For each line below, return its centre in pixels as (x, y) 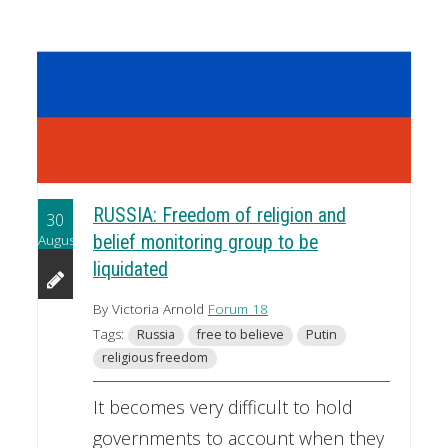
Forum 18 (237, 309)
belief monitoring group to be (205, 243)
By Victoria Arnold (150, 309)
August (58, 239)
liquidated (130, 270)
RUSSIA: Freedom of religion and (219, 216)
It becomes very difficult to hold (222, 407)
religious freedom (154, 358)
